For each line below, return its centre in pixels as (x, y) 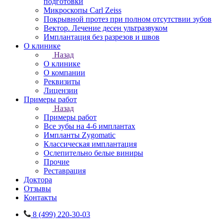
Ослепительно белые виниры (93, 153)
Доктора (38, 180)
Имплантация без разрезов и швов (102, 37)
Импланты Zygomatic (80, 135)
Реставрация (65, 171)
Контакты (40, 197)
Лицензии (61, 90)
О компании (64, 73)
